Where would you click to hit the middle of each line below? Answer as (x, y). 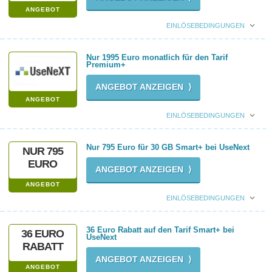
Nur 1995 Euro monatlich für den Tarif (157, 57)
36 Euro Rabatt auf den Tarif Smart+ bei (160, 230)
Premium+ (106, 65)
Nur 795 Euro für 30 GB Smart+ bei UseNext (168, 147)
